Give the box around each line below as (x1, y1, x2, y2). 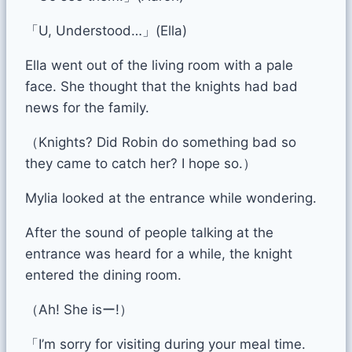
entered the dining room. (25, 266, 181, 283)
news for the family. (25, 99, 149, 115)
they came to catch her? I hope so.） (25, 155, 256, 171)
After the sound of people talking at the (25, 224, 273, 240)
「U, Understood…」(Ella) (25, 22, 187, 38)
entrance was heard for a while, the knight (25, 245, 292, 262)
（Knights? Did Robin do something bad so (25, 134, 296, 150)
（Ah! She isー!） (25, 301, 133, 317)
